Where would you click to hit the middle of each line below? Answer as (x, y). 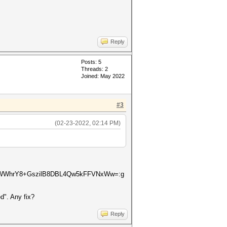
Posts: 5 (91, 62)
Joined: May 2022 (103, 76)
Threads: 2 (94, 69)
